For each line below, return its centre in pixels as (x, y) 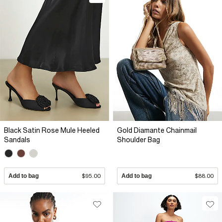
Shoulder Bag (139, 140)
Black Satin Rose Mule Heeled (52, 131)
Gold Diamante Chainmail (157, 131)
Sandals (17, 140)
